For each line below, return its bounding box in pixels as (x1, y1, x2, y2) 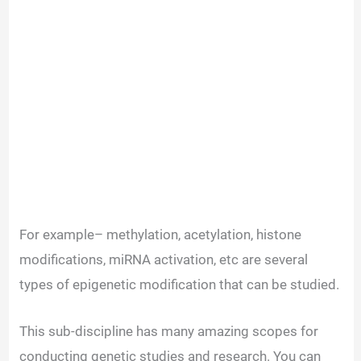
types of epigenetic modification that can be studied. (19, 276, 340, 293)
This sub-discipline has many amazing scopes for (19, 322, 319, 339)
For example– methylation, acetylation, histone (19, 226, 302, 243)
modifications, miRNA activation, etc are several (19, 251, 309, 268)
